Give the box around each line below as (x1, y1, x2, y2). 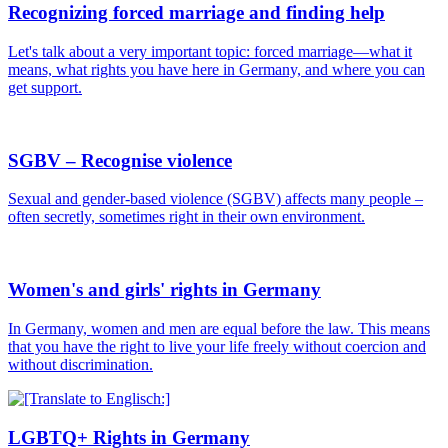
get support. (8, 78, 82, 96)
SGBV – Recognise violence (8, 149, 232, 171)
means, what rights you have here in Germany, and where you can (8, 60, 425, 78)
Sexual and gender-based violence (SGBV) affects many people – (8, 190, 423, 208)
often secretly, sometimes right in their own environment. (8, 208, 365, 226)
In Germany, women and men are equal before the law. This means (8, 319, 430, 337)
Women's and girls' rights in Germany (8, 279, 321, 301)
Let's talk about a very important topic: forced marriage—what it (8, 42, 412, 60)
